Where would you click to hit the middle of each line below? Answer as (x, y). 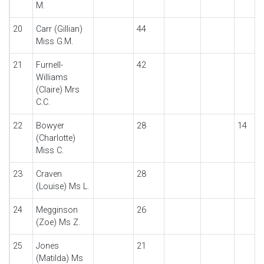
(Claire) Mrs (57, 90)
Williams (52, 77)
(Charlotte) (55, 138)
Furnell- (49, 65)
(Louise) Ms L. (62, 187)
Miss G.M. (54, 42)
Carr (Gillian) (59, 29)
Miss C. (49, 151)
